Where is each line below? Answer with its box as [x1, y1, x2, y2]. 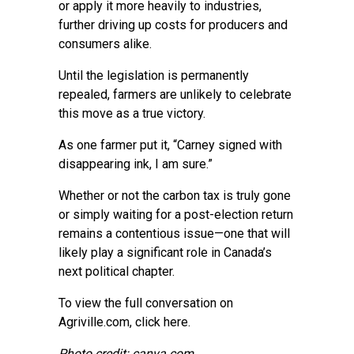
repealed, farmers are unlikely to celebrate [58, 87, 292, 102]
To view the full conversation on [58, 296, 233, 311]
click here [135, 314, 188, 330]
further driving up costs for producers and [58, 17, 288, 32]
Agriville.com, [58, 314, 135, 330]
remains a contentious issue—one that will [58, 226, 290, 241]
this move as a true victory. [58, 106, 205, 121]
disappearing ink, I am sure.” [58, 156, 213, 171]
